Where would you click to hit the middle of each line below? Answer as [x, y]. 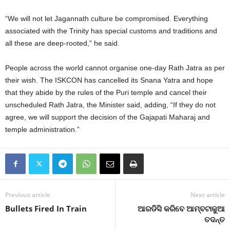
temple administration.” [42, 129]
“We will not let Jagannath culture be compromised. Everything [107, 18]
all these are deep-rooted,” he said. [62, 43]
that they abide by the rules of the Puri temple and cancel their [106, 92]
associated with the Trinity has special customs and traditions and [111, 31]
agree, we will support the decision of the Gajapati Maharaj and [108, 117]
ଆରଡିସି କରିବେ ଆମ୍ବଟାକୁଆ [181, 208]
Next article [208, 195]
